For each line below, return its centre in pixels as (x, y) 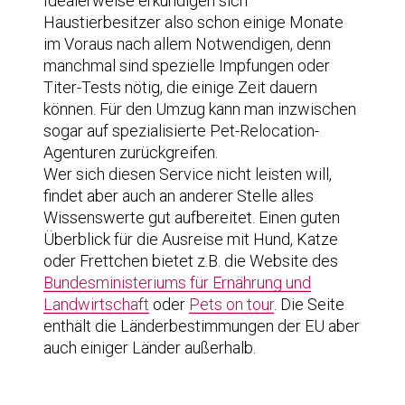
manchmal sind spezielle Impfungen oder (187, 65)
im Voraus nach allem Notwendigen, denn (187, 43)
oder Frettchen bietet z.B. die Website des (191, 260)
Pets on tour (231, 304)
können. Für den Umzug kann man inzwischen (200, 108)
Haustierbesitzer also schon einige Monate (193, 22)
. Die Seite (309, 304)
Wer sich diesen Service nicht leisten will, (188, 174)
